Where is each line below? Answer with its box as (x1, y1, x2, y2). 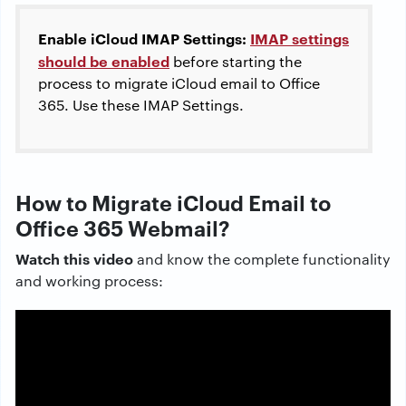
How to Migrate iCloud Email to (15, 188, 331, 217)
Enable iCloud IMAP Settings (38, 28, 242, 48)
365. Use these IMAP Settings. (38, 95, 244, 114)
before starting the (169, 52, 302, 71)
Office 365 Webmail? (15, 213, 230, 242)
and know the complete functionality (133, 249, 391, 268)
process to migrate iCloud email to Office (38, 73, 320, 92)
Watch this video (15, 248, 133, 268)
